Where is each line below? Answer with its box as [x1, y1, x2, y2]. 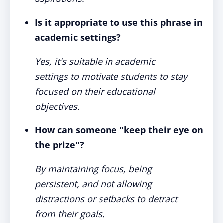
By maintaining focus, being [35, 163, 152, 175]
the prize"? [35, 139, 84, 151]
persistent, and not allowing [35, 178, 152, 190]
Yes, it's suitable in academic [35, 55, 155, 67]
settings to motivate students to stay [35, 70, 187, 82]
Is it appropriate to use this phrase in [35, 16, 203, 28]
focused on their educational [35, 85, 155, 97]
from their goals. [35, 208, 105, 220]
